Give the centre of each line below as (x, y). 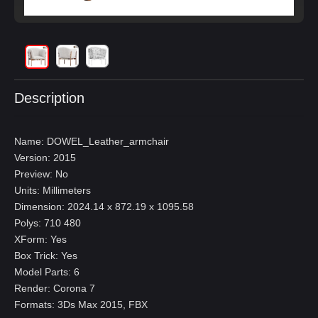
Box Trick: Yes (46, 256)
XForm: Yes (40, 239)
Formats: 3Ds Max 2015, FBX (81, 305)
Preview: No (41, 174)
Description (49, 98)
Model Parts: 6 (47, 272)
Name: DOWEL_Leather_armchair (92, 141)
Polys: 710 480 (48, 223)
